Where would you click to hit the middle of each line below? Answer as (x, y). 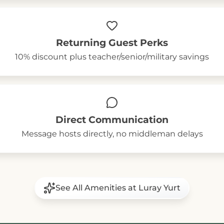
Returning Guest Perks (112, 43)
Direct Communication (112, 120)
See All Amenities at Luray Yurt (118, 188)
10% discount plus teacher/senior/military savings (112, 57)
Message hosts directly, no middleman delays (112, 134)
